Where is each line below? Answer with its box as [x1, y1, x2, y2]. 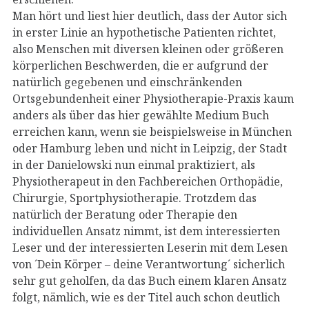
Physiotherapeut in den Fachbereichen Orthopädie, [12, 173, 283, 189]
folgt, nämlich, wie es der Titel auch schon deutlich [12, 289, 280, 305]
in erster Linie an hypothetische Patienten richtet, [12, 24, 276, 40]
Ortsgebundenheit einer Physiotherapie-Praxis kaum [12, 90, 294, 106]
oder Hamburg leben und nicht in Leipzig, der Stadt [12, 140, 287, 156]
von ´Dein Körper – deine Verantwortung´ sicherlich [12, 256, 285, 272]
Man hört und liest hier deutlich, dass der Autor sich [12, 8, 287, 23]
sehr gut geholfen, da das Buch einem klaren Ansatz [12, 272, 287, 288]
